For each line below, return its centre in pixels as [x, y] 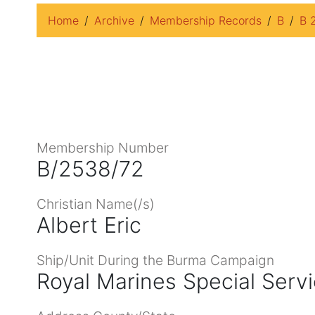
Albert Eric [89, 225]
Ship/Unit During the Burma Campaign [155, 260]
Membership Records [206, 20]
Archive [114, 20]
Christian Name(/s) [96, 204]
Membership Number [103, 147]
